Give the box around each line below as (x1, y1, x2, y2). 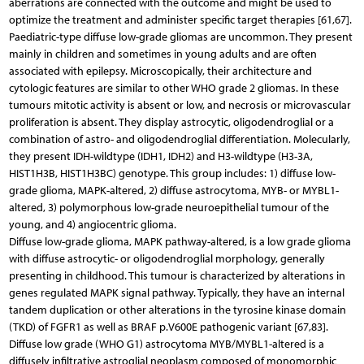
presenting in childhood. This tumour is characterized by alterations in (8, 268, 345, 283)
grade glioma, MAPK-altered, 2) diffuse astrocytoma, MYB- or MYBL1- (8, 183, 339, 197)
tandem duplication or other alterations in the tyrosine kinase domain (8, 302, 346, 317)
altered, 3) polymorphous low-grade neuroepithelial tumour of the (8, 200, 329, 214)
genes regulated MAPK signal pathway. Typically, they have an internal (8, 285, 344, 300)
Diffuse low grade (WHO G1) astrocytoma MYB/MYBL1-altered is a (8, 336, 324, 351)
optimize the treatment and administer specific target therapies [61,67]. (8, 12, 352, 27)
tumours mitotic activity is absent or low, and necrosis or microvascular (8, 97, 351, 112)
